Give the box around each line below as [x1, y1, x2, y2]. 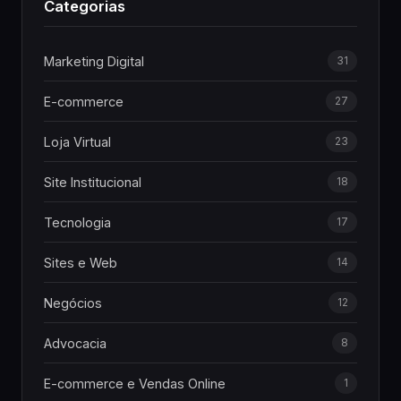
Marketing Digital [44, 53, 144, 69]
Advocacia [44, 335, 107, 351]
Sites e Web [44, 254, 117, 270]
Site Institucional [44, 174, 141, 190]
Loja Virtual [44, 133, 111, 149]
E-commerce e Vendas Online [44, 375, 226, 391]
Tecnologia [44, 214, 111, 230]
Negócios [44, 294, 102, 311]
